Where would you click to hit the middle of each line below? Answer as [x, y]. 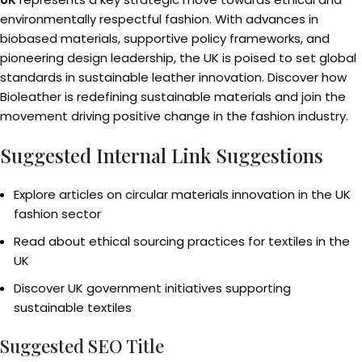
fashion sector [57, 214]
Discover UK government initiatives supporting [152, 288]
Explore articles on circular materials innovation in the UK [182, 194]
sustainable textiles [73, 307]
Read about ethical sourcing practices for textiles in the [182, 241]
